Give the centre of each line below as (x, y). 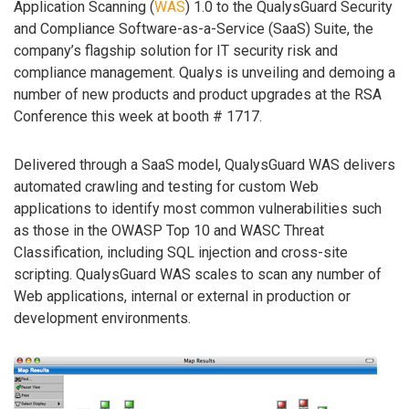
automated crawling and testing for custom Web (166, 187)
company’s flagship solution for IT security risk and (176, 51)
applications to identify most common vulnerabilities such (198, 209)
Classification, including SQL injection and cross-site (181, 253)
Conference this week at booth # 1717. (138, 117)
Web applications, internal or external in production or (182, 297)
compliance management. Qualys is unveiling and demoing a (204, 73)
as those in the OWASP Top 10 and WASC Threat (169, 231)
